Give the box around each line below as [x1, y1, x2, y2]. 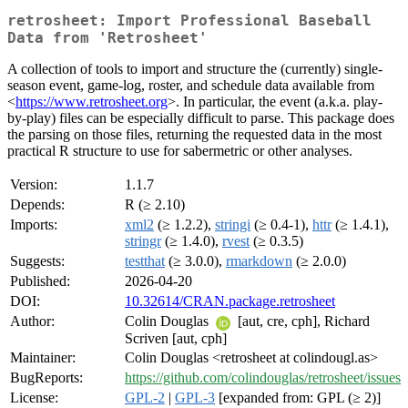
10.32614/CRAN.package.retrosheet [125, 293, 335, 310]
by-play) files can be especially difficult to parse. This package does [7, 110, 394, 127]
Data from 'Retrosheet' [7, 29, 208, 47]
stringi [215, 217, 250, 233]
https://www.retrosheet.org [15, 94, 168, 110]
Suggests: [10, 253, 65, 270]
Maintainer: [10, 350, 76, 366]
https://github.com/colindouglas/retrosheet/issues [125, 370, 401, 386]
